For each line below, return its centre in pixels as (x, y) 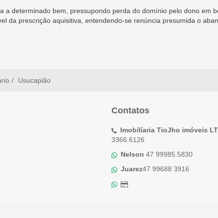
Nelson (132, 154)
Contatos (130, 110)
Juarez (131, 169)
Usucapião (34, 80)
